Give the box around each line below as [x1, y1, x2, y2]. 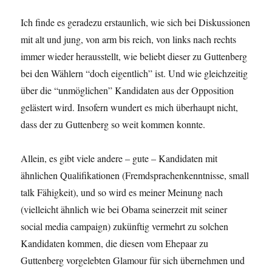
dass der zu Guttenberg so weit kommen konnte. [21, 118, 206, 131]
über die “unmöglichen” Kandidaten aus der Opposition [21, 84, 234, 97]
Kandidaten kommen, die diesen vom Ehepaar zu [21, 237, 209, 250]
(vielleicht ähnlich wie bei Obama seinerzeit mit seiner [21, 203, 228, 216]
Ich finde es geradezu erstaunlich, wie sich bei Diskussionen [21, 16, 251, 29]
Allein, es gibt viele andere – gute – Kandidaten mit [21, 152, 218, 165]
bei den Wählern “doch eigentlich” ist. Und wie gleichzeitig [21, 67, 248, 80]
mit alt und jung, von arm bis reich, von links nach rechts [21, 33, 237, 46]
